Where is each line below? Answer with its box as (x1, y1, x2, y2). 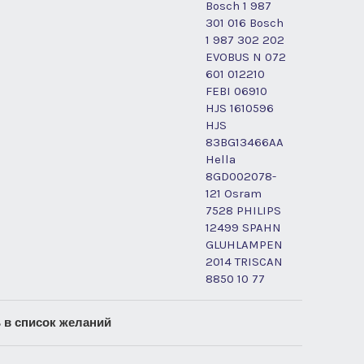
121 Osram (206, 185, 262, 201)
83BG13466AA (206, 134, 284, 149)
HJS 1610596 (206, 100, 274, 115)
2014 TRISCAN (206, 253, 283, 269)
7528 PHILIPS (206, 202, 281, 218)
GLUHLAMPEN (206, 236, 283, 252)
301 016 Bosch (206, 15, 284, 30)
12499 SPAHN (206, 219, 281, 235)
